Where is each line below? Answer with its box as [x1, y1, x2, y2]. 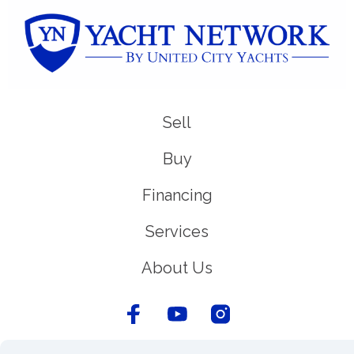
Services [145, 222, 209, 242]
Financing [141, 186, 213, 205]
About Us [141, 258, 213, 278]
